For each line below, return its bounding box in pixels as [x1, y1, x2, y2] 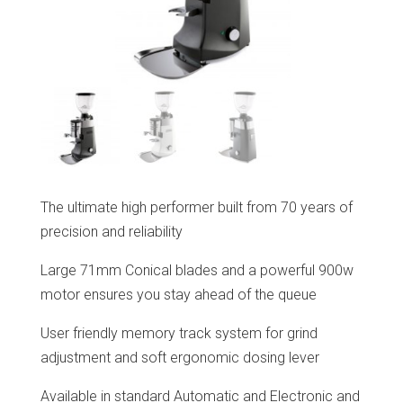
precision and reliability [40, 222, 183, 240]
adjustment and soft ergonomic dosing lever [40, 348, 319, 366]
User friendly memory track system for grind [40, 324, 318, 342]
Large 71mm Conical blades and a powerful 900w [40, 261, 354, 279]
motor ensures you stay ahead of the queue [40, 285, 317, 303]
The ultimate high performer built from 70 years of [40, 198, 353, 216]
